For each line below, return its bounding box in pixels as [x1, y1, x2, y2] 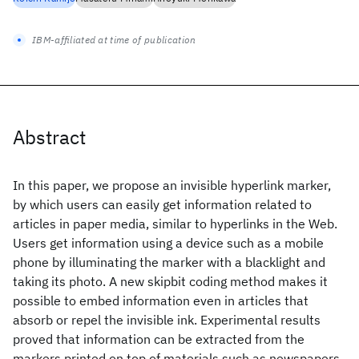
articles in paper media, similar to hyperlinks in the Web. [13, 216, 337, 232]
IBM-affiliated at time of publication [32, 34, 196, 46]
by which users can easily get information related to [13, 196, 312, 212]
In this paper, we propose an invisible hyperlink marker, [13, 177, 331, 193]
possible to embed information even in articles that [13, 292, 309, 309]
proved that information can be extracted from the [13, 331, 305, 347]
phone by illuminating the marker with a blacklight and [13, 254, 325, 270]
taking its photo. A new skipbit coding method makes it [13, 273, 328, 289]
